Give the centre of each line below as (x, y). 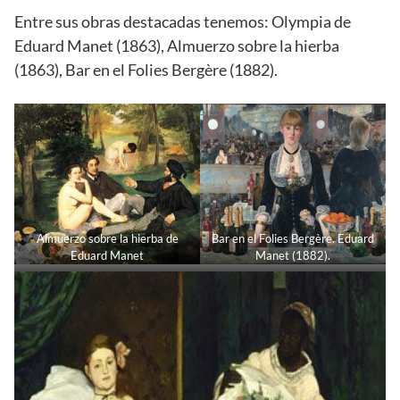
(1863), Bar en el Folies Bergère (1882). (146, 69)
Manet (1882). (293, 256)
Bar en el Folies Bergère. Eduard (293, 239)
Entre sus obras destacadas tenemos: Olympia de (183, 21)
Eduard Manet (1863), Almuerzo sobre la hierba (177, 45)
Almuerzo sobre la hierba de (107, 239)
